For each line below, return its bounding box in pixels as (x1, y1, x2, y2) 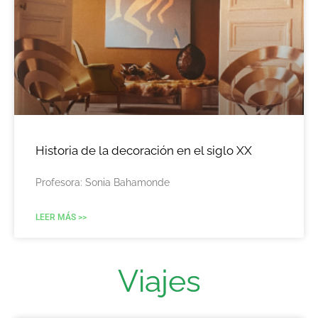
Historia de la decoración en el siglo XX (35, 143, 252, 158)
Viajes (117, 263, 201, 300)
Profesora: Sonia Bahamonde (35, 177, 170, 189)
